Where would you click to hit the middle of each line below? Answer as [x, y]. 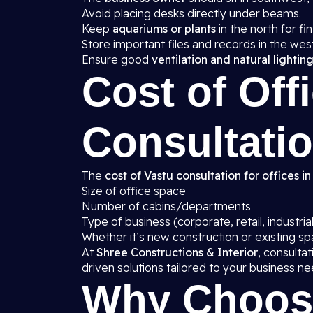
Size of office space [134, 191]
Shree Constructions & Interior [177, 252]
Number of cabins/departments [166, 206]
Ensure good [117, 59]
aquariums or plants [164, 29]
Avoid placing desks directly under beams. [191, 13]
